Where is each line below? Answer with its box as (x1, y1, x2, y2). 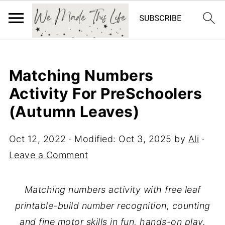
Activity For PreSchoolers (9, 84, 202, 102)
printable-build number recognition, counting (15, 200, 210, 211)
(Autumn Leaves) (9, 102, 140, 121)
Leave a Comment (9, 150, 88, 160)
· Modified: (66, 134, 119, 144)
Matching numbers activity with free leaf (24, 184, 201, 195)
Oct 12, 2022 (9, 134, 66, 144)
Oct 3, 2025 (119, 134, 172, 144)
